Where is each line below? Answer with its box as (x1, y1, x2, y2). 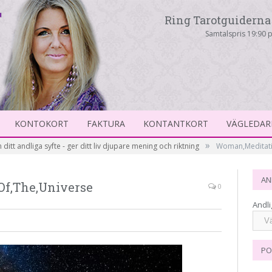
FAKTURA (87, 118, 125, 129)
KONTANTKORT (143, 118, 208, 129)
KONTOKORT (15, 118, 69, 129)
